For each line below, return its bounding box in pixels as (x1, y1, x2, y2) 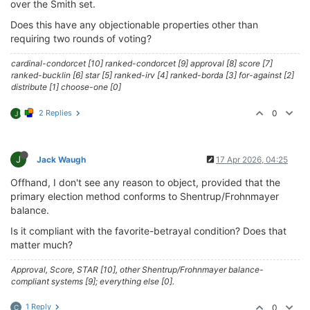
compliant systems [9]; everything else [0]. (11, 276, 174, 286)
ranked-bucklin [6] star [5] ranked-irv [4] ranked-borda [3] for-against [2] (11, 70, 294, 80)
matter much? (10, 239, 73, 250)
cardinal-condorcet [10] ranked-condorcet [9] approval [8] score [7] (11, 58, 273, 69)
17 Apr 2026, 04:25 (216, 154, 288, 165)
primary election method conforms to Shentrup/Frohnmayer (10, 190, 279, 202)
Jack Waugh (37, 154, 86, 165)
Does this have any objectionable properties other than (10, 19, 258, 30)
